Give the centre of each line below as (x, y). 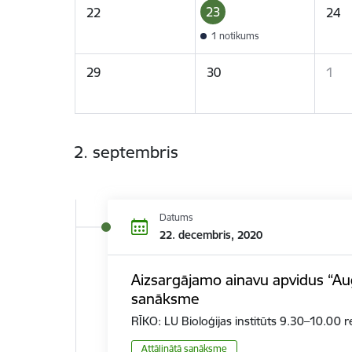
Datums (176, 217)
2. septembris (126, 152)
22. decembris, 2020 (211, 235)
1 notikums (235, 36)
